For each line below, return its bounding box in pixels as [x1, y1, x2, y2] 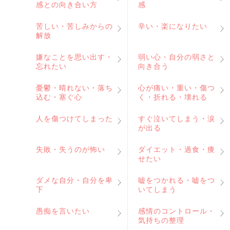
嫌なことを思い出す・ [36, 53, 113, 61]
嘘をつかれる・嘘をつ [138, 176, 215, 184]
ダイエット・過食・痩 [138, 145, 215, 154]
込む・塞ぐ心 [36, 93, 82, 101]
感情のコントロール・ [138, 207, 215, 215]
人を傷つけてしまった [36, 114, 113, 123]
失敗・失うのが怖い [36, 145, 105, 154]
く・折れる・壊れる [138, 93, 207, 101]
